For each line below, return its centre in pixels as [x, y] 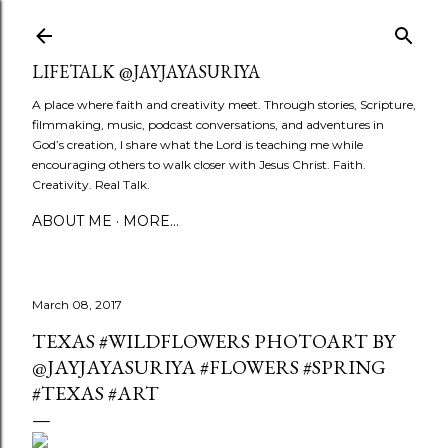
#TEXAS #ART [95, 393]
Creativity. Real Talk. [91, 184]
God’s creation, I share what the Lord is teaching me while [197, 144]
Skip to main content [224, 25]
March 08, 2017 [77, 304]
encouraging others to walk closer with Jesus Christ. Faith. [199, 164]
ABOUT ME [72, 221]
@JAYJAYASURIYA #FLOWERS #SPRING [209, 367]
